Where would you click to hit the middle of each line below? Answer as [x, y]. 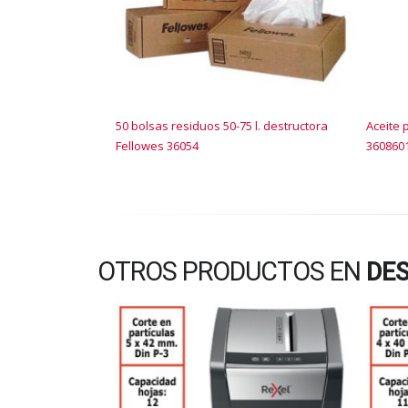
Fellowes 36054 [157, 146]
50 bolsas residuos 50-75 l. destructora [222, 126]
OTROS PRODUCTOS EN [232, 271]
